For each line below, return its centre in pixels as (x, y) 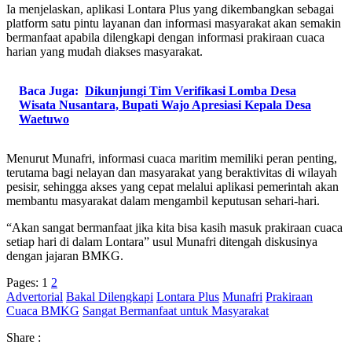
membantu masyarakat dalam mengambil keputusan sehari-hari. (163, 200)
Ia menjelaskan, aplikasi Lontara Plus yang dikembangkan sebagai (170, 9)
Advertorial (35, 296)
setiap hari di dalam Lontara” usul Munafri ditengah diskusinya (162, 241)
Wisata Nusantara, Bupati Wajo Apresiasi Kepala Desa (165, 104)
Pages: (22, 282)
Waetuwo (44, 119)
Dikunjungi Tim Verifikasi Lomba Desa (191, 90)
